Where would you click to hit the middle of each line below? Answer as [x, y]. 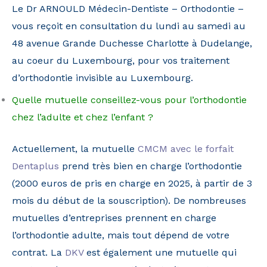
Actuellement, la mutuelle [75, 149]
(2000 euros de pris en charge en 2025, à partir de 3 [132, 184]
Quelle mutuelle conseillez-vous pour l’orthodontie [129, 100]
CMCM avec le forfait [186, 149]
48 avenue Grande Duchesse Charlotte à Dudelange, [132, 44]
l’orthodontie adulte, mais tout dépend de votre [121, 235]
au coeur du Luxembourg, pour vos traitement [121, 61]
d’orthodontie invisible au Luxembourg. [103, 78]
